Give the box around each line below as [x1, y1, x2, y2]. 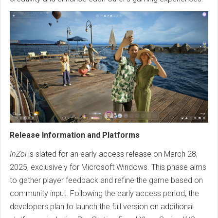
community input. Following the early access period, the [10, 189, 199, 199]
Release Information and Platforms [10, 130, 140, 140]
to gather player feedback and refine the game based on [10, 176, 203, 185]
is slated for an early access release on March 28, [26, 149, 198, 159]
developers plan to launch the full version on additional [10, 202, 194, 212]
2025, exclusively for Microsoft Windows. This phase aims [10, 163, 206, 172]
